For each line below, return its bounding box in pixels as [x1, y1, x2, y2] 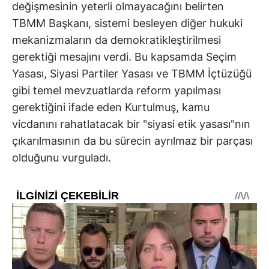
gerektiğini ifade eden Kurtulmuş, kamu [12, 100, 210, 113]
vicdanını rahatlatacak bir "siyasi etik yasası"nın [12, 117, 250, 130]
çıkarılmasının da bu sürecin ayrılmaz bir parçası [12, 134, 253, 147]
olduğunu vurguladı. [12, 151, 114, 164]
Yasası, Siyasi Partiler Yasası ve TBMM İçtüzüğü [12, 67, 252, 80]
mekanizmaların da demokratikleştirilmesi [12, 33, 221, 46]
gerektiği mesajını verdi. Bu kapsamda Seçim [12, 50, 237, 63]
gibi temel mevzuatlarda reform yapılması [12, 83, 221, 97]
